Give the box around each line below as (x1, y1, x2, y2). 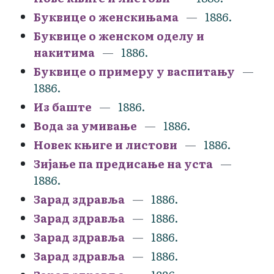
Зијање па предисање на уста (34, 155, 213, 172)
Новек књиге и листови (34, 136, 177, 153)
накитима (34, 43, 95, 61)
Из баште (34, 98, 92, 115)
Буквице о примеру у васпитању (34, 62, 235, 80)
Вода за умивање (34, 117, 137, 134)
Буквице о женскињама (34, 8, 179, 25)
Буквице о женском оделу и (34, 27, 204, 44)
